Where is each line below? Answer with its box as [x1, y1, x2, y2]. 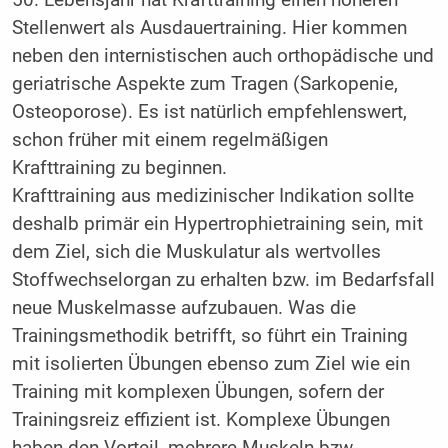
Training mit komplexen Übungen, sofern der [11, 381, 384, 404]
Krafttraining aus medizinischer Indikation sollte [11, 185, 414, 208]
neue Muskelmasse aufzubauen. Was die [11, 297, 356, 320]
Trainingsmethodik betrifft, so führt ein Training [11, 325, 408, 348]
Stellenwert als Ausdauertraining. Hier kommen [11, 17, 407, 40]
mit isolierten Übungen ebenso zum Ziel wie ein [11, 353, 410, 376]
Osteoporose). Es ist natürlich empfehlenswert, [11, 101, 407, 124]
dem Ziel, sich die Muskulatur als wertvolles [11, 241, 381, 264]
